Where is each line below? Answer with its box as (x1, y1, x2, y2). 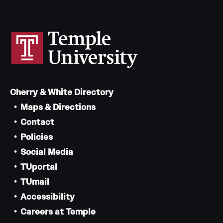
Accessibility (20, 192, 75, 202)
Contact (20, 117, 54, 127)
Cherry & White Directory (10, 87, 113, 98)
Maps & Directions (20, 102, 96, 112)
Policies (20, 132, 53, 142)
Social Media (20, 147, 73, 157)
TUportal (20, 162, 57, 172)
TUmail (20, 177, 49, 187)
